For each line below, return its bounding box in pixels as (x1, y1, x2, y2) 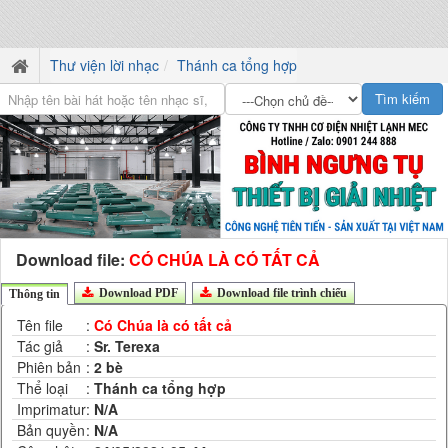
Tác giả (17, 336, 63, 357)
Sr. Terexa (94, 336, 160, 357)
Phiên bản (17, 357, 81, 378)
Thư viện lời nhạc (50, 55, 159, 75)
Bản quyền (17, 420, 85, 441)
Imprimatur (17, 399, 86, 420)
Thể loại (17, 378, 68, 399)
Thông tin (9, 287, 60, 302)
